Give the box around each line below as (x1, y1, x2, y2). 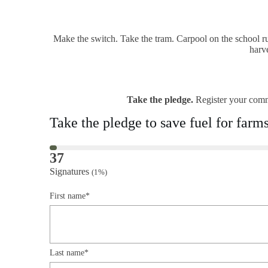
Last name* (50, 248, 89, 258)
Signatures (50, 166, 92, 176)
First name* (50, 191, 90, 200)
